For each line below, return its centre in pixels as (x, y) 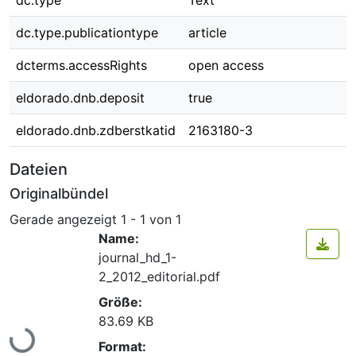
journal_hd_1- (137, 257)
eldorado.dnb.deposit (80, 98)
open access (226, 65)
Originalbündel (59, 193)
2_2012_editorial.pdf (159, 276)
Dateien (39, 169)
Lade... (28, 332)
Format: (122, 346)
